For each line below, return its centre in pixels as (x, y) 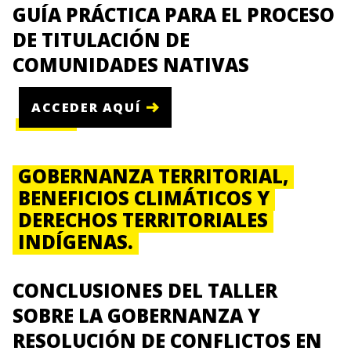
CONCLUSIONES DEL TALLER (145, 291)
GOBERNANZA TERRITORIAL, (154, 176)
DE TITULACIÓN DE (101, 40)
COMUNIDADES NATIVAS (131, 65)
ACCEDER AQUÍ (86, 107)
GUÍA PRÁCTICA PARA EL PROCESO (174, 15)
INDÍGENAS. (76, 242)
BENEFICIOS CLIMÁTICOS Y (144, 198)
